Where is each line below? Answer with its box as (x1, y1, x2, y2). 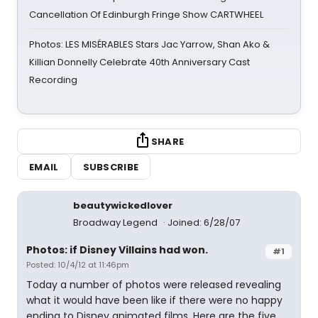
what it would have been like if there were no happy (26, 293, 283, 307)
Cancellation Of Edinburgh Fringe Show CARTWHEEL (29, 8, 263, 21)
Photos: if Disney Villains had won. (26, 243, 208, 257)
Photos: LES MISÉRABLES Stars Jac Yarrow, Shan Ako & (29, 38, 270, 51)
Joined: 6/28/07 (168, 216, 240, 229)
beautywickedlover (73, 199, 172, 212)
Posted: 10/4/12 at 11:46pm (26, 259, 129, 270)
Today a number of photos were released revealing (26, 278, 281, 292)
